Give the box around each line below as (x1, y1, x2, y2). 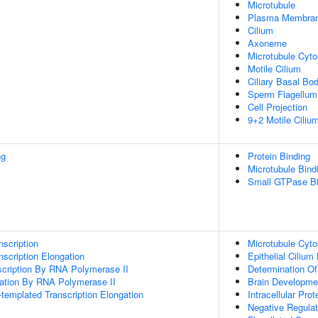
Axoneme (248, 36, 287, 50)
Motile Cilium (248, 62, 301, 75)
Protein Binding (248, 149, 310, 163)
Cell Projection (248, 100, 307, 114)
